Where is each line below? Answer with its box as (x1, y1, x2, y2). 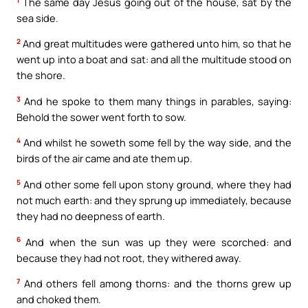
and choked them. (16, 292, 101, 307)
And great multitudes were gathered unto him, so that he (21, 36, 291, 51)
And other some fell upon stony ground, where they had (21, 177, 291, 191)
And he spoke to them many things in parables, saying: (21, 93, 291, 108)
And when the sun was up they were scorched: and (21, 234, 291, 249)
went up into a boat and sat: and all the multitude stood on (16, 52, 291, 67)
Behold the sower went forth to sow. (16, 109, 186, 124)
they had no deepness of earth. (16, 209, 165, 223)
